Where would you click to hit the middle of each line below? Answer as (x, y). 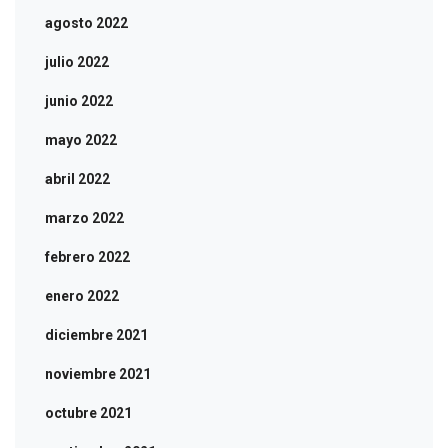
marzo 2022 (84, 217)
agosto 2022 (86, 22)
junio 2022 (79, 100)
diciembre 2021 (96, 334)
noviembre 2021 (98, 373)
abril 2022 (77, 178)
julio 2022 (77, 61)
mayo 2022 (81, 139)
